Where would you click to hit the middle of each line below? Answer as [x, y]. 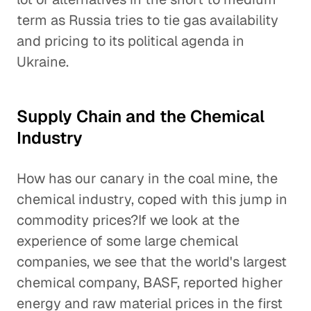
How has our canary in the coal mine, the [147, 178]
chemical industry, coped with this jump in [152, 199]
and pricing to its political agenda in [131, 41]
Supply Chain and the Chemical [141, 116]
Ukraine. [43, 62]
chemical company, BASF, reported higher [150, 283]
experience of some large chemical [127, 241]
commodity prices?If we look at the [128, 220]
